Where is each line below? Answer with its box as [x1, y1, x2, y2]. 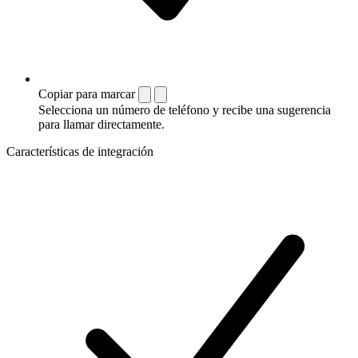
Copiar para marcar [38, 86, 135, 101]
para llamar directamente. [38, 117, 165, 131]
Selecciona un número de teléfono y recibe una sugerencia [38, 102, 331, 117]
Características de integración [6, 144, 153, 158]
